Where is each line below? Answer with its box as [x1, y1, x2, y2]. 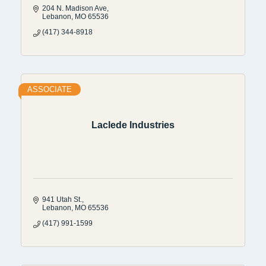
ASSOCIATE [27, 84, 72, 94]
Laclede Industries [91, 120, 175, 131]
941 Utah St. [42, 195, 82, 204]
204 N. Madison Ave [42, 4, 107, 12]
